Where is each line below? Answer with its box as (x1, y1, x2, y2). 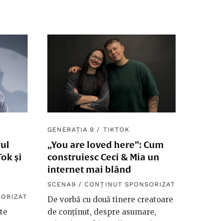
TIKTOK (103, 126, 130, 134)
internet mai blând (47, 164, 131, 175)
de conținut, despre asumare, (47, 207, 156, 217)
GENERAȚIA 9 (47, 126, 95, 134)
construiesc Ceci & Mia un (47, 152, 159, 163)
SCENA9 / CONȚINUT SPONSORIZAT (47, 181, 176, 188)
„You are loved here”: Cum (47, 140, 164, 150)
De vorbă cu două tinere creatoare (47, 195, 173, 205)
